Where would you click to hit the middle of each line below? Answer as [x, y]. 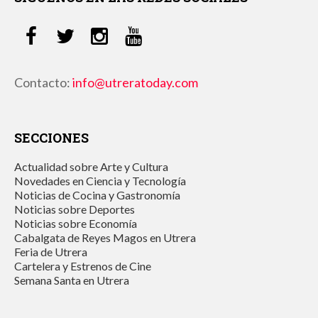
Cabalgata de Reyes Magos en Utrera [105, 237]
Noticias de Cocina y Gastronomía [97, 194]
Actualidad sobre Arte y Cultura [91, 166]
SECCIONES [51, 137]
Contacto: [43, 82]
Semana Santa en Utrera [72, 280]
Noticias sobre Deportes [75, 209]
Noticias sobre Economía [76, 223]
